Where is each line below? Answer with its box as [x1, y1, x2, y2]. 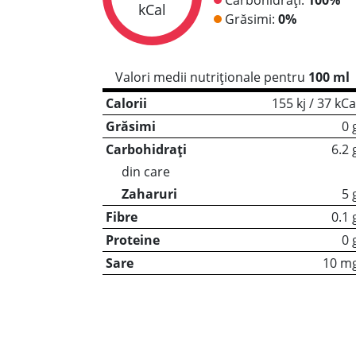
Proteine [105, 231, 160, 249]
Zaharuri [121, 185, 177, 203]
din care [121, 163, 170, 180]
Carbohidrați [105, 141, 187, 158]
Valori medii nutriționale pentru [114, 68, 308, 86]
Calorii [105, 95, 147, 112]
